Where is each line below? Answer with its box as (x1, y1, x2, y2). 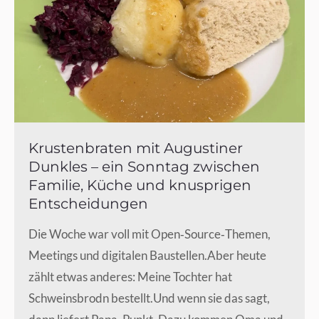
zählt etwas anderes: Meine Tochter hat (28, 268, 232, 284)
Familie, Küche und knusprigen (28, 176, 251, 194)
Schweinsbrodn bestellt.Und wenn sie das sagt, (28, 290, 270, 305)
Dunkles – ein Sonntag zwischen (28, 157, 260, 175)
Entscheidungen (28, 194, 148, 212)
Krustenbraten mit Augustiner (28, 139, 243, 157)
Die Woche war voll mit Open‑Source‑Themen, (28, 226, 271, 241)
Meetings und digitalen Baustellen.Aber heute (28, 247, 266, 263)
